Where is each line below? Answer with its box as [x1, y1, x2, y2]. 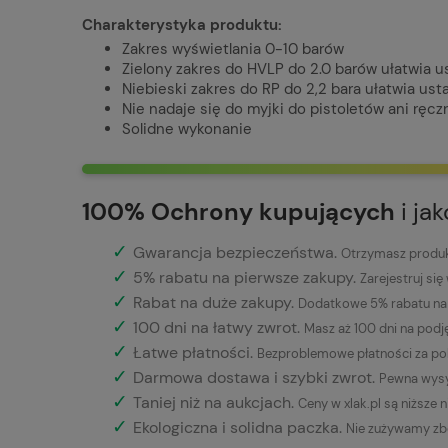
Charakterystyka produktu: [82, 14, 282, 35]
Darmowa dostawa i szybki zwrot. [133, 367, 379, 389]
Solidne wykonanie [122, 118, 252, 139]
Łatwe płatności [133, 342, 250, 364]
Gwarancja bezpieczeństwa [133, 242, 334, 264]
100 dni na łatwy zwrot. [133, 317, 304, 339]
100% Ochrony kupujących [82, 195, 395, 227]
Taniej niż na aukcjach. [133, 392, 294, 414]
